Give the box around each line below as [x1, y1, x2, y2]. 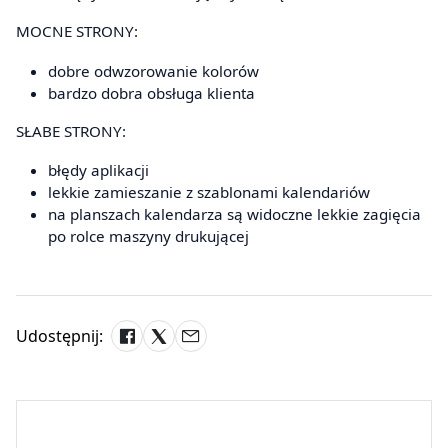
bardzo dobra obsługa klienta [48, 82, 255, 103]
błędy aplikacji [48, 159, 149, 180]
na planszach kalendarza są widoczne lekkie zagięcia [48, 203, 421, 224]
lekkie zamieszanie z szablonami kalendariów [48, 181, 370, 202]
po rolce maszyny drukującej [48, 225, 249, 246]
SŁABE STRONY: [16, 120, 126, 141]
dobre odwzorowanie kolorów [48, 60, 259, 81]
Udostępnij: [16, 324, 103, 347]
